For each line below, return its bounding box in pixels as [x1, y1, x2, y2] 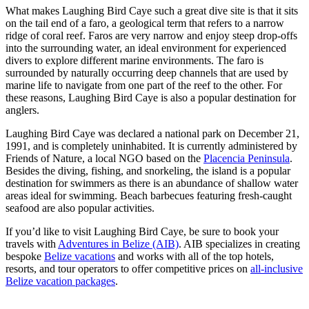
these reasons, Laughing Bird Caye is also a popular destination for [6, 91, 296, 103]
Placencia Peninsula [203, 152, 290, 164]
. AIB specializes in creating [179, 237, 300, 250]
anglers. [6, 103, 39, 116]
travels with [6, 237, 58, 250]
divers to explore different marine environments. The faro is [6, 54, 263, 66]
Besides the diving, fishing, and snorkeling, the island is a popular [6, 164, 290, 177]
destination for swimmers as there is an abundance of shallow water [6, 177, 298, 189]
